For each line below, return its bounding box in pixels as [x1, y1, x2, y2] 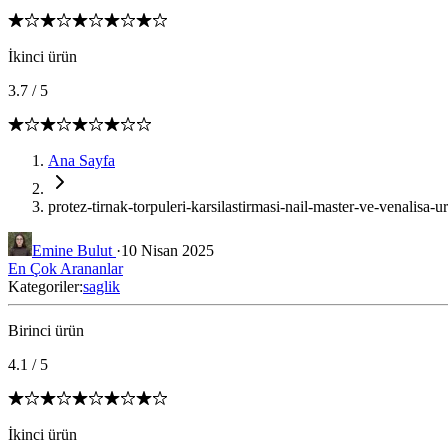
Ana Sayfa [48, 152, 115, 169]
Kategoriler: [8, 278, 83, 295]
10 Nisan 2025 [121, 242, 214, 259]
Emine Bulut [32, 242, 116, 259]
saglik [83, 278, 120, 295]
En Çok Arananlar [8, 260, 123, 277]
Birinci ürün [8, 322, 84, 339]
